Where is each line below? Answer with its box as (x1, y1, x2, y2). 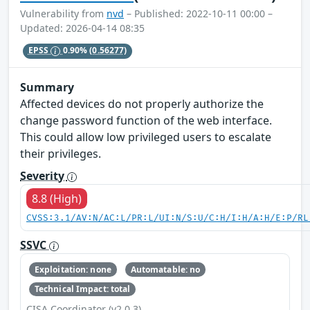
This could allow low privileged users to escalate (20, 129, 271, 145)
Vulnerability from (20, 6, 107, 20)
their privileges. (20, 146, 101, 162)
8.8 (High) (32, 191, 82, 207)
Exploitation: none (34, 263, 111, 275)
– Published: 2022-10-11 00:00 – (124, 6, 273, 20)
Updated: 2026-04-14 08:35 (20, 21, 145, 35)
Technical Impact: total (34, 282, 131, 295)
